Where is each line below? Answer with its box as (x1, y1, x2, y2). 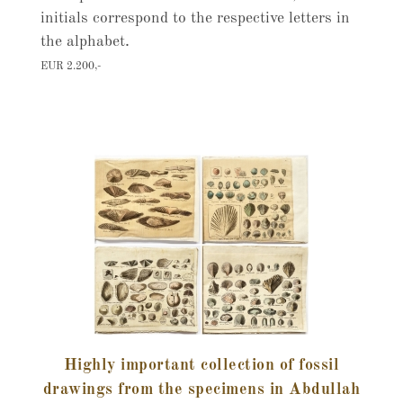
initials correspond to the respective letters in (40, 11, 350, 26)
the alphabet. (40, 34, 130, 49)
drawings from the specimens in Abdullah (42, 381, 361, 398)
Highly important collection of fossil (63, 357, 340, 373)
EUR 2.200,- (40, 61, 101, 72)
